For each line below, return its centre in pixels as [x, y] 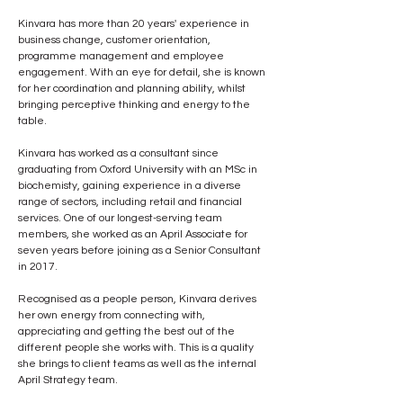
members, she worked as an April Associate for [134, 234]
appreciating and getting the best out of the [128, 331]
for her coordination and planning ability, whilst [133, 89]
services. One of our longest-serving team [121, 218]
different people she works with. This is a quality [137, 348]
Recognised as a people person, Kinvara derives [139, 299]
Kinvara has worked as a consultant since [120, 153]
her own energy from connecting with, [113, 315]
